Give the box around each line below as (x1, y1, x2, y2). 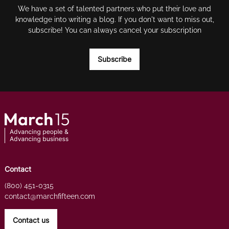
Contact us (12, 215, 49, 224)
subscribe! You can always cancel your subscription (28, 26, 201, 34)
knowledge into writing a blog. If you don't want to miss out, (15, 15, 214, 24)
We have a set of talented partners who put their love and (18, 5, 211, 13)
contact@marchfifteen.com (4, 192, 95, 200)
